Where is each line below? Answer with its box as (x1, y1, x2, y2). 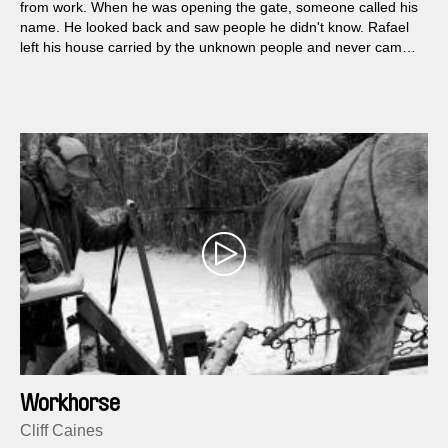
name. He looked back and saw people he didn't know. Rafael (20, 19, 409, 36)
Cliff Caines (20, 421, 103, 439)
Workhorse (20, 390, 120, 415)
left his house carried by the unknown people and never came (20, 39, 410, 56)
